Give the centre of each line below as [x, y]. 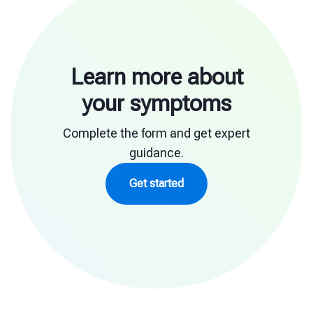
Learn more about [156, 77]
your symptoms [156, 104]
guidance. [156, 153]
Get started [156, 184]
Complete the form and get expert [156, 133]
